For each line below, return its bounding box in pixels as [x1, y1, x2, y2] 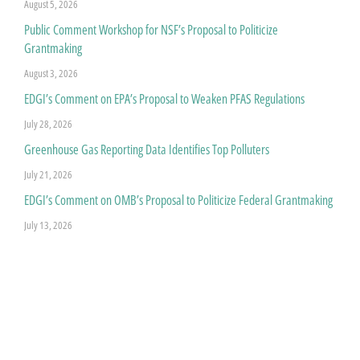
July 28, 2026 [24, 116, 72, 131]
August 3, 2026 [24, 65, 78, 80]
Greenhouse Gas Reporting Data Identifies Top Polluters [24, 140, 269, 158]
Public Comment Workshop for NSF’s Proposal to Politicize [24, 20, 278, 39]
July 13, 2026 [24, 217, 72, 232]
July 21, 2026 [24, 166, 72, 182]
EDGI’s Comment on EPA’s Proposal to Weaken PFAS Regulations [24, 89, 305, 108]
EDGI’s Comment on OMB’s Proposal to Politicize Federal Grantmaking [24, 190, 333, 209]
